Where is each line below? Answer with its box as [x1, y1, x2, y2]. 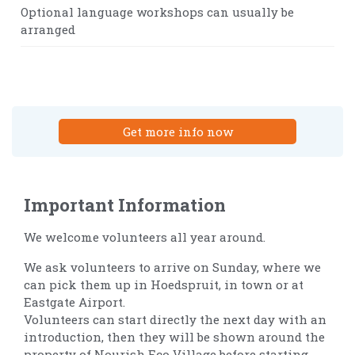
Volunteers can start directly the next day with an [24, 311, 326, 327]
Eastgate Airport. [24, 293, 125, 310]
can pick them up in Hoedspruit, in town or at [24, 276, 303, 292]
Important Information [24, 193, 226, 216]
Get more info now [122, 123, 233, 139]
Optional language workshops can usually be [21, 3, 294, 20]
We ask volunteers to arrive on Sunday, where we [24, 258, 321, 275]
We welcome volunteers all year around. [24, 228, 265, 245]
